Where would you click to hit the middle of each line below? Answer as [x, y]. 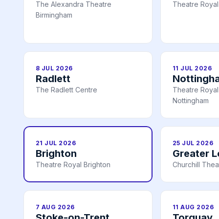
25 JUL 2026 [193, 143]
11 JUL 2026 [192, 68]
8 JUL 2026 [54, 68]
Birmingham [54, 15]
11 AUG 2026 [193, 207]
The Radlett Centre [66, 90]
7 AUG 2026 [55, 207]
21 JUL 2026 [56, 143]
